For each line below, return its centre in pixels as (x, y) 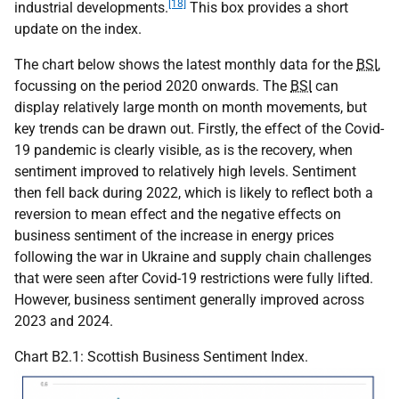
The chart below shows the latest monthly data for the (185, 65)
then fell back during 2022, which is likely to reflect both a (194, 193)
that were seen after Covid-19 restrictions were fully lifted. (194, 279)
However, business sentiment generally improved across (189, 300)
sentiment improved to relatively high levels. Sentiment (185, 172)
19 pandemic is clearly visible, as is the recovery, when (183, 151)
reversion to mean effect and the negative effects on (178, 215)
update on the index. (78, 29)
